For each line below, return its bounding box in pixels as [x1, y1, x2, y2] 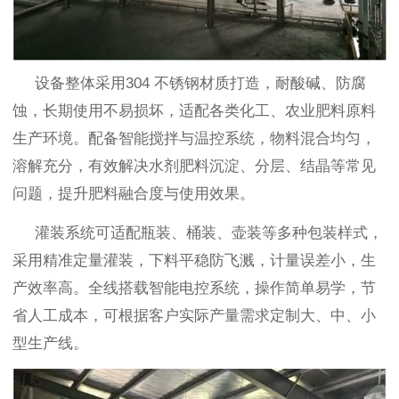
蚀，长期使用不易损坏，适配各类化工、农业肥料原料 [12, 102, 376, 119]
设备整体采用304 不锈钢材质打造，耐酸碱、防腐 [12, 74, 366, 92]
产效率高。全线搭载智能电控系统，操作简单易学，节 [12, 279, 376, 297]
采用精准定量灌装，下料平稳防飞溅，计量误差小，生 [12, 251, 376, 269]
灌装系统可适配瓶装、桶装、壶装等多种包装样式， [12, 224, 383, 241]
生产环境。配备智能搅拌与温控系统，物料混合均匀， [12, 129, 376, 147]
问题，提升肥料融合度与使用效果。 [12, 184, 255, 202]
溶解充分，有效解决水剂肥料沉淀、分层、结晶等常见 [12, 157, 376, 175]
